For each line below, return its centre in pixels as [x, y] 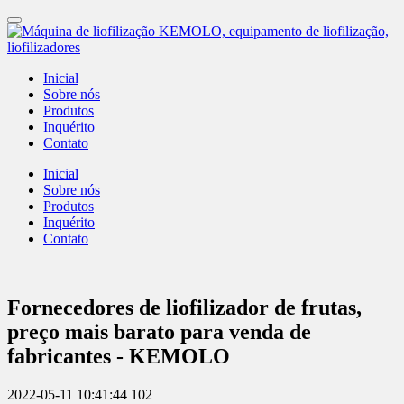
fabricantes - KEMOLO [119, 356]
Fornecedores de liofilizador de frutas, [184, 307]
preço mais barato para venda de [159, 331]
